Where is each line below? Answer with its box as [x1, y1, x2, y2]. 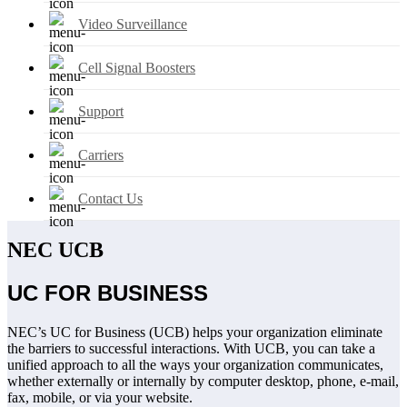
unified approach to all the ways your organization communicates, [7, 357, 383, 373]
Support [78, 103, 124, 119]
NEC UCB [7, 238, 104, 263]
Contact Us [78, 190, 143, 206]
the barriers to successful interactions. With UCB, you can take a [7, 341, 375, 357]
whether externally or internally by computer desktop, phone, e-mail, [7, 373, 399, 390]
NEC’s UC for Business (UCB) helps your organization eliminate [7, 324, 382, 341]
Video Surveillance [78, 15, 187, 32]
